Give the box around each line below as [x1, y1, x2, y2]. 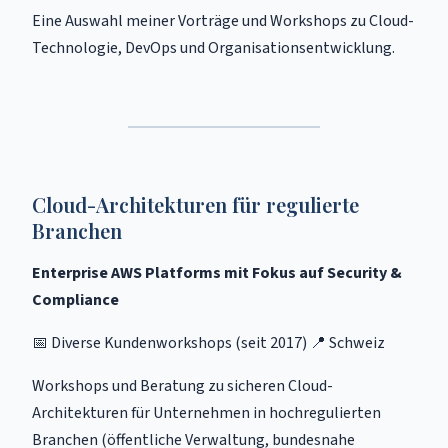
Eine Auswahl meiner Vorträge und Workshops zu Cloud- [32, 10, 414, 32]
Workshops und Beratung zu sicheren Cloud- [32, 375, 333, 397]
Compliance [32, 289, 119, 311]
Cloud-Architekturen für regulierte [32, 191, 359, 218]
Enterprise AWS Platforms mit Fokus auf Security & [32, 262, 402, 284]
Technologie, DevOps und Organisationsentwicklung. [32, 37, 395, 59]
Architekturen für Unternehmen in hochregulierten [32, 402, 381, 424]
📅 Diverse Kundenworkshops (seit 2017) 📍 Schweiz [32, 332, 385, 354]
